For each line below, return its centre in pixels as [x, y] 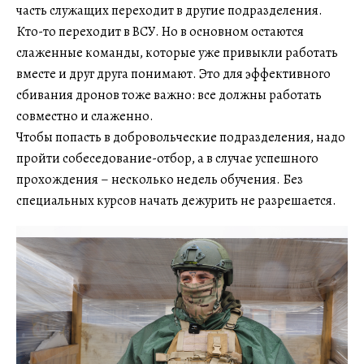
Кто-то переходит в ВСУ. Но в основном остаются [160, 31]
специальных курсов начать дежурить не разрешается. [176, 200]
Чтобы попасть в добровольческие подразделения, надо [181, 137]
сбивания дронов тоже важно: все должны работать [169, 95]
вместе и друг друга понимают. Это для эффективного [173, 74]
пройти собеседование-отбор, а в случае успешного [167, 158]
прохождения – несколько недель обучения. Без [160, 179]
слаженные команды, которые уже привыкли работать [177, 52]
